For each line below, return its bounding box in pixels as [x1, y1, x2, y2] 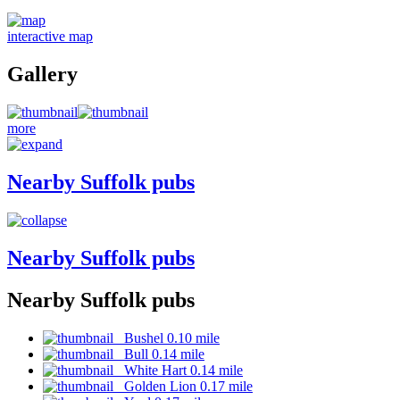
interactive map [7, 29, 93, 45]
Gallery [7, 62, 78, 87]
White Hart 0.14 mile [113, 362, 243, 378]
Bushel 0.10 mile [113, 329, 220, 346]
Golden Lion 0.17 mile [113, 378, 253, 394]
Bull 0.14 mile [113, 346, 204, 362]
